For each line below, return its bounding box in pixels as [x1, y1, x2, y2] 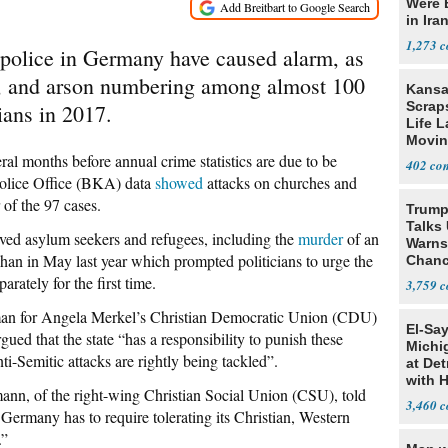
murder [298, 228, 343, 249]
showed [155, 172, 203, 193]
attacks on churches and [203, 172, 357, 193]
